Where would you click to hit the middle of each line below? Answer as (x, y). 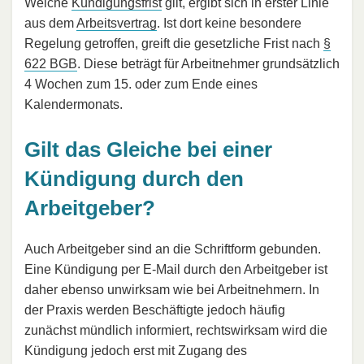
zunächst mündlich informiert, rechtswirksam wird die (176, 330)
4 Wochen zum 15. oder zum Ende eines (141, 84)
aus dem (50, 24)
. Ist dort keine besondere (229, 24)
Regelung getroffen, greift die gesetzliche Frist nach (174, 44)
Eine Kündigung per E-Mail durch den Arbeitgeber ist (176, 269)
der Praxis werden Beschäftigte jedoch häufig (155, 310)
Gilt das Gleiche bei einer (148, 150)
